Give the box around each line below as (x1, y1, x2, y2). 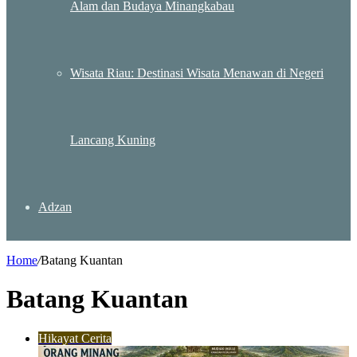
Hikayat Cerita (38, 331, 112, 345)
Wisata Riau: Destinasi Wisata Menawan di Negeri (70, 66, 324, 80)
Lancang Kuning (70, 133, 155, 147)
